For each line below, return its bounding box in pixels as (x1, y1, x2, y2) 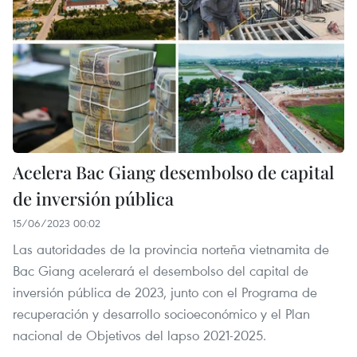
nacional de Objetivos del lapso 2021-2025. (13, 326, 266, 345)
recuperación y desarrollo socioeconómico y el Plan (13, 304, 310, 324)
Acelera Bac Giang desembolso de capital (13, 160, 334, 185)
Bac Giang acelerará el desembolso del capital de (13, 261, 308, 280)
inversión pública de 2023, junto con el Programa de (13, 283, 317, 302)
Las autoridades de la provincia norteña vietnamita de (13, 240, 329, 259)
